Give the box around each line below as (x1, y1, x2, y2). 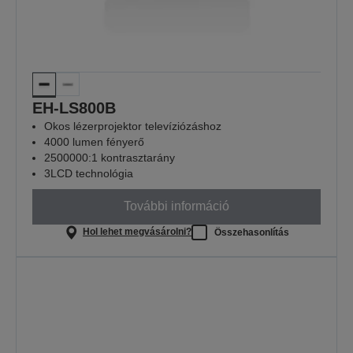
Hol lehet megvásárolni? (82, 226, 191, 238)
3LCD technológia (44, 166, 133, 180)
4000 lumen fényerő (44, 135, 144, 148)
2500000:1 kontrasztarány (44, 150, 175, 164)
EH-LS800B (32, 98, 116, 117)
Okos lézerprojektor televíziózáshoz (44, 119, 221, 132)
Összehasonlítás (214, 226, 289, 238)
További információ (124, 199, 229, 214)
